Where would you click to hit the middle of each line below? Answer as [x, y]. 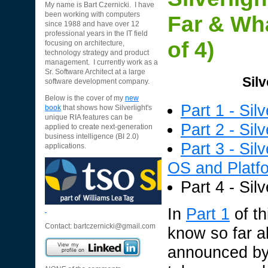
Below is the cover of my [85, 98]
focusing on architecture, [85, 43]
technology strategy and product [97, 53]
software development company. [97, 82]
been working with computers [92, 15]
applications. [66, 146]
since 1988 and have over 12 [92, 24]
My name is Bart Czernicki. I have [100, 5]
